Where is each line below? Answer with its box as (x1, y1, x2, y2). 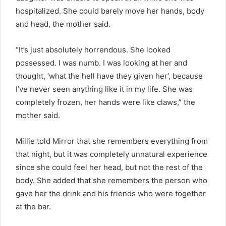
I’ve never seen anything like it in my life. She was (16, 84, 193, 94)
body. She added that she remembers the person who (16, 176, 207, 186)
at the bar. (16, 202, 51, 212)
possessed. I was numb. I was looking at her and (16, 58, 187, 68)
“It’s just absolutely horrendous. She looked (16, 45, 171, 55)
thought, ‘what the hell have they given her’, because (16, 71, 203, 81)
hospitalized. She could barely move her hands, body (16, 6, 204, 16)
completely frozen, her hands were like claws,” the (16, 97, 195, 107)
